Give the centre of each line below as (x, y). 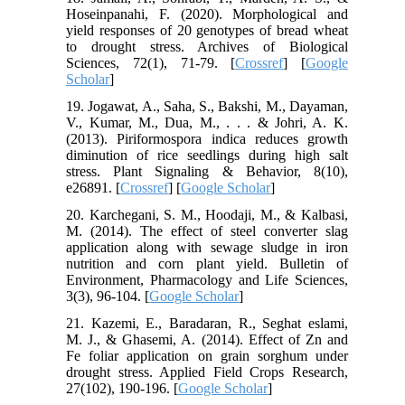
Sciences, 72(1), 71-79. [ (151, 62)
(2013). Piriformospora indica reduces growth (207, 138)
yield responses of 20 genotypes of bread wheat (207, 30)
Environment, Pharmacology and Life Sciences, (207, 279)
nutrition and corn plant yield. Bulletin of (207, 263)
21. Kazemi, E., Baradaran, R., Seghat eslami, (207, 323)
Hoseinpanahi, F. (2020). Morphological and (207, 14)
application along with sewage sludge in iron (207, 247)
